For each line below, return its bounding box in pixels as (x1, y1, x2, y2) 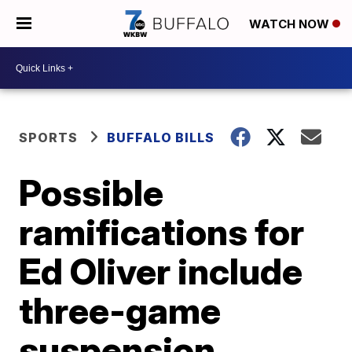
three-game (19, 288, 222, 332)
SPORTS (19, 130, 79, 145)
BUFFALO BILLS (107, 130, 215, 145)
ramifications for (19, 210, 305, 254)
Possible (19, 170, 164, 214)
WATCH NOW (249, 16, 332, 32)
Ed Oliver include (19, 249, 303, 293)
